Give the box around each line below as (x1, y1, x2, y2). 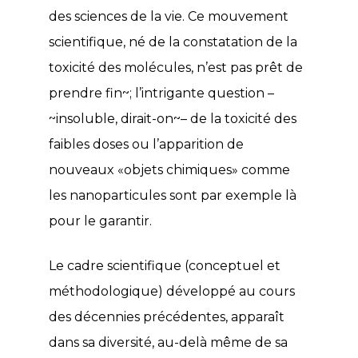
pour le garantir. (49, 213, 152, 229)
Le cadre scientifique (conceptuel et (49, 257, 280, 273)
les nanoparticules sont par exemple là (49, 187, 296, 203)
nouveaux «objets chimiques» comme (49, 161, 290, 177)
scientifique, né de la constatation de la (49, 34, 297, 50)
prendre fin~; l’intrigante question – (49, 85, 274, 101)
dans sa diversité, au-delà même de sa (49, 334, 288, 350)
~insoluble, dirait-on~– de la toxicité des (49, 110, 296, 126)
